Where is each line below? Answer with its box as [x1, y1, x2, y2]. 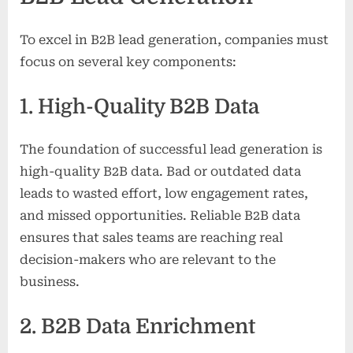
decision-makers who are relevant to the [20, 252, 276, 268]
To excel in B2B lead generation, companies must [20, 32, 329, 48]
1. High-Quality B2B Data [20, 95, 259, 119]
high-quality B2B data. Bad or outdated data [20, 164, 301, 180]
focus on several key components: [20, 54, 236, 70]
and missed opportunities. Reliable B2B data [20, 208, 300, 224]
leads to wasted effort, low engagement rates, [20, 186, 308, 202]
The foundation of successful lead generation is [20, 142, 322, 158]
